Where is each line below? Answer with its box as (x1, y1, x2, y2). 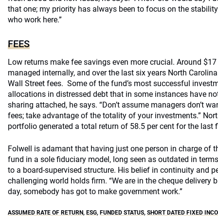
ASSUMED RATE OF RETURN (8, 209, 83, 216)
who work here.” (8, 15, 62, 24)
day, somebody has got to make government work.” (8, 187, 182, 196)
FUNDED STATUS (100, 209, 144, 216)
